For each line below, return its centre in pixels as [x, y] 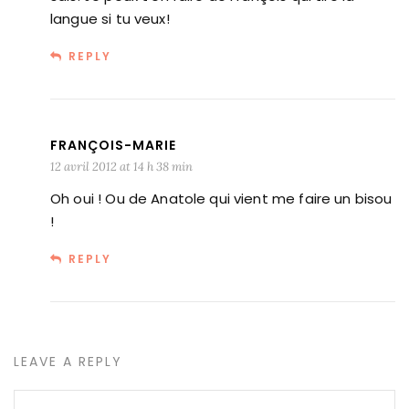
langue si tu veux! [110, 19]
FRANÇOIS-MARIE [113, 145]
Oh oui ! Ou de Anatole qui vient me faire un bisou [221, 199]
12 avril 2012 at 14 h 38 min [121, 167]
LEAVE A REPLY [68, 362]
